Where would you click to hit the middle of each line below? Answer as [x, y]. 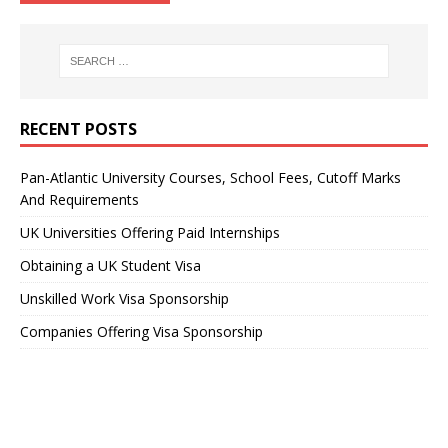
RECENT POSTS [78, 128]
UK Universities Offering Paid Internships [150, 232]
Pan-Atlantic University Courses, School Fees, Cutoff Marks [210, 177]
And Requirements [79, 199]
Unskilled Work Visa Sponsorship [124, 298]
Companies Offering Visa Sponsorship [141, 331]
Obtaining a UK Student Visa [110, 265]
